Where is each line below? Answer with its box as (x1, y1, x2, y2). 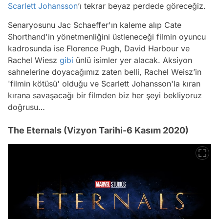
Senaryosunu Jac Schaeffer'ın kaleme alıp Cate (8, 20, 181, 30)
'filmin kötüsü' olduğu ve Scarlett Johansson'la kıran (8, 78, 200, 88)
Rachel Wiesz (8, 55, 60, 65)
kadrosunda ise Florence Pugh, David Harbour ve (8, 43, 190, 53)
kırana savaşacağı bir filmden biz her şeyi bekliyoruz (8, 90, 202, 100)
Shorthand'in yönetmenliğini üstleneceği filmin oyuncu (8, 31, 206, 42)
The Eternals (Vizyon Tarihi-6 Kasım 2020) (8, 125, 189, 135)
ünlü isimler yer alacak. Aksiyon (73, 55, 192, 65)
